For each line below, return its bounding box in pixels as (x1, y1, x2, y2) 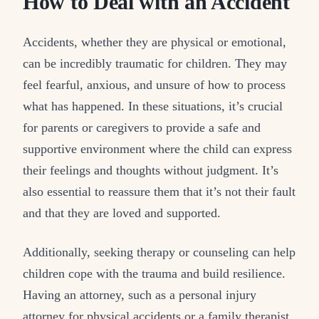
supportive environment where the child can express (23, 141, 292, 156)
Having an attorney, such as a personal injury (23, 287, 256, 302)
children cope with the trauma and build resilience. (23, 266, 286, 281)
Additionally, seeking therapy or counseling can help (23, 244, 296, 259)
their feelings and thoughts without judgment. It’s (23, 162, 278, 177)
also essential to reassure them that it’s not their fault (23, 184, 296, 199)
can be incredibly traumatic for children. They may (23, 56, 287, 70)
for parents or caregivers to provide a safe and (23, 120, 261, 135)
